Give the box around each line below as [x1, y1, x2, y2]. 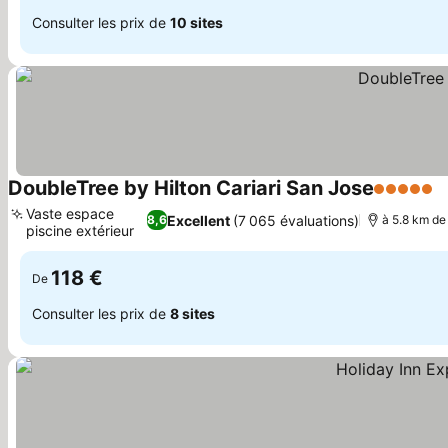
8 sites [170, 304, 215, 322]
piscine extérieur [26, 222, 134, 239]
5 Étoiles [373, 189, 439, 209]
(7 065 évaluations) [232, 211, 359, 229]
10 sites [170, 13, 223, 31]
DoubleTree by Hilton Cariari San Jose [8, 176, 374, 200]
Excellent [166, 211, 230, 229]
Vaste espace [26, 205, 114, 222]
